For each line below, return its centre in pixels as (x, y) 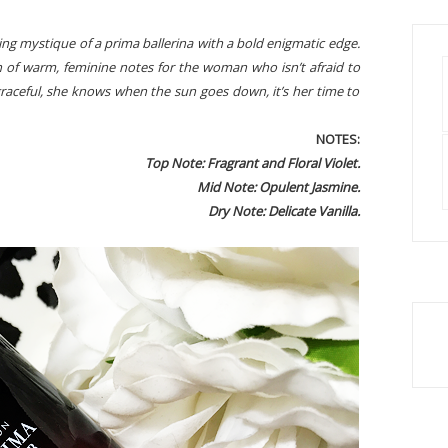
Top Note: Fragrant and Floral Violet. (252, 163)
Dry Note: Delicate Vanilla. (283, 211)
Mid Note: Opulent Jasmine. (278, 187)
